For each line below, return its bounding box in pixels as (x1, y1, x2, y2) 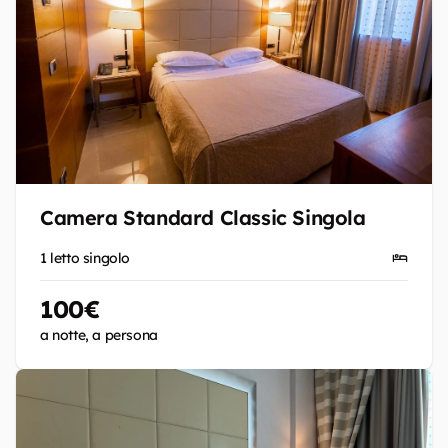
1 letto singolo (40, 249, 130, 267)
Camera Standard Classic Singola (40, 205, 366, 230)
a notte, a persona (40, 326, 158, 344)
